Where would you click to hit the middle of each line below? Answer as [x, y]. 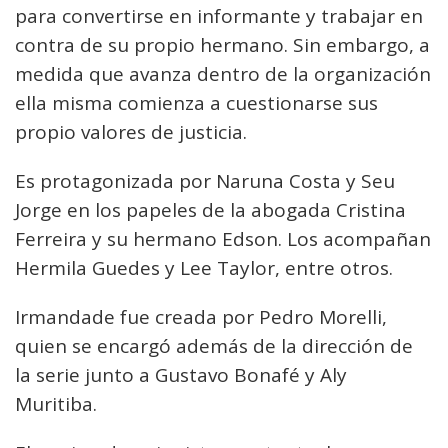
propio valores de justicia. [131, 132]
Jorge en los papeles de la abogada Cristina [210, 210]
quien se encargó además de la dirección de [214, 346]
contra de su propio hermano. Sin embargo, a [222, 45]
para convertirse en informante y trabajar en [219, 16]
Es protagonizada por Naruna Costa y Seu [205, 181]
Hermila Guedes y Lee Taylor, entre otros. [204, 268]
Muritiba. [56, 404]
